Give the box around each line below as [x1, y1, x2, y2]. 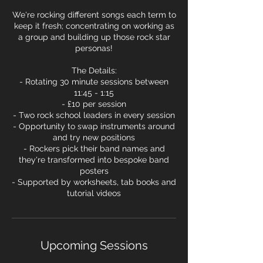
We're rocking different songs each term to [12, 10, 176, 19]
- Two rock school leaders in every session [13, 110, 175, 120]
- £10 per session [62, 99, 126, 109]
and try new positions [53, 133, 135, 142]
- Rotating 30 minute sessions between [19, 77, 168, 86]
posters [79, 166, 109, 176]
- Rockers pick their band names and [23, 144, 165, 153]
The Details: [71, 66, 117, 75]
